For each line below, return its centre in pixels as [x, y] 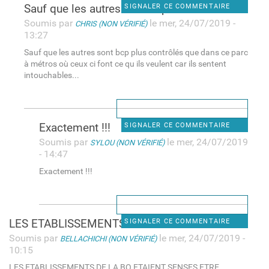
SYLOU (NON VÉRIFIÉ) [127, 142]
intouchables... [51, 75]
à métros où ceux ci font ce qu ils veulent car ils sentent [125, 64]
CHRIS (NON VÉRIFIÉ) [111, 23]
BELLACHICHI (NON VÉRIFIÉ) [108, 238]
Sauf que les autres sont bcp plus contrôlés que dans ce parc [136, 52]
